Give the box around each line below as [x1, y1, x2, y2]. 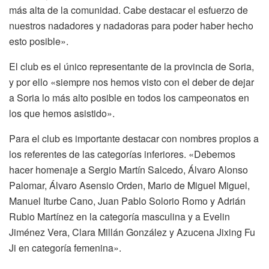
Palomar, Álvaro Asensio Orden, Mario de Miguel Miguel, [9, 178, 250, 192]
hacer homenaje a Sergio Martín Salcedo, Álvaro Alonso [9, 162, 248, 177]
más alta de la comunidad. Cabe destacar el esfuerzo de [9, 2, 248, 17]
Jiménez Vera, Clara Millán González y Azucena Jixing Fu [9, 225, 255, 239]
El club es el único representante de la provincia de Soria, [9, 59, 254, 73]
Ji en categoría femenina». [9, 240, 121, 255]
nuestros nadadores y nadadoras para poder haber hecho [9, 18, 253, 32]
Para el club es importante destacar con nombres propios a [9, 131, 259, 145]
